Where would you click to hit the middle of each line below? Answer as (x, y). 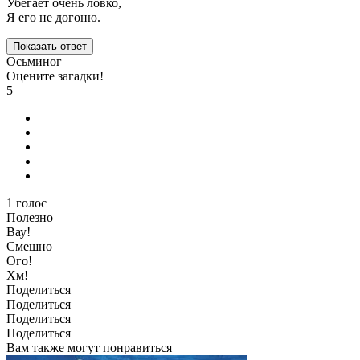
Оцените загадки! (55, 76)
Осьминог (34, 62)
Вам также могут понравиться (89, 348)
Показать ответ (50, 47)
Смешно (29, 247)
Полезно (30, 218)
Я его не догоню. (53, 18)
